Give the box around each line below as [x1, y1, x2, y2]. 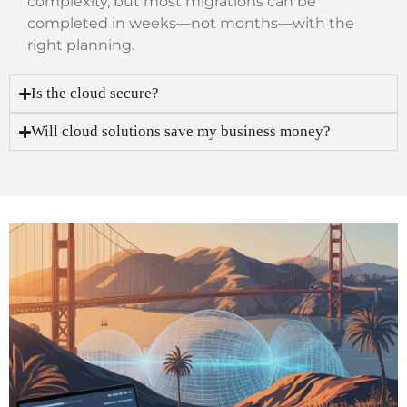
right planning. [27, 36, 134, 55]
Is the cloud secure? [31, 84, 160, 103]
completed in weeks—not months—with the [27, 15, 354, 33]
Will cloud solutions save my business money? [31, 123, 332, 141]
